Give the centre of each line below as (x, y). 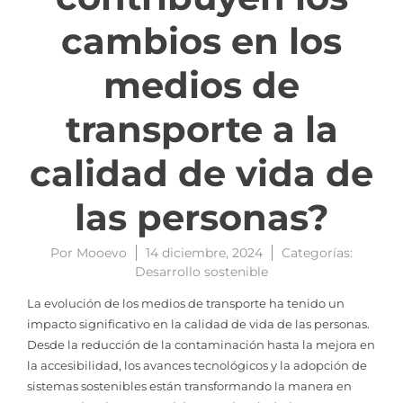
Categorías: (317, 252)
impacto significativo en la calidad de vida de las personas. (198, 323)
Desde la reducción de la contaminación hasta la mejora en (201, 344)
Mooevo (102, 252)
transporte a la (201, 129)
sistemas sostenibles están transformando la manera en (189, 385)
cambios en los (201, 40)
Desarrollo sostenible (201, 271)
